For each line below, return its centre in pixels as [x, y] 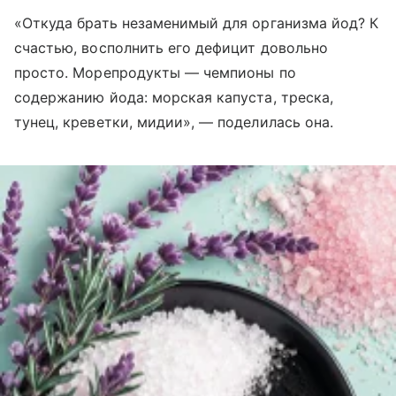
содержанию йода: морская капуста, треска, [174, 98]
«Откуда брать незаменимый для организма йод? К [197, 23]
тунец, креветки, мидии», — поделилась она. [174, 122]
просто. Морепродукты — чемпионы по [155, 73]
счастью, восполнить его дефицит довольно [171, 48]
